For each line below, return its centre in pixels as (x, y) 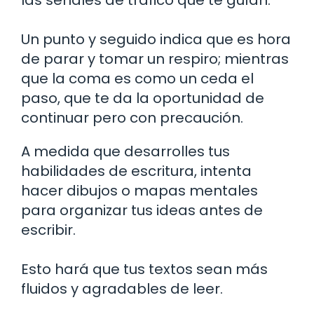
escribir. (48, 230)
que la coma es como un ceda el (137, 78)
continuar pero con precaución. (132, 117)
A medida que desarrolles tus (125, 151)
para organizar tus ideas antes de (142, 210)
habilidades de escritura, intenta (136, 171)
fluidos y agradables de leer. (122, 288)
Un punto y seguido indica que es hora (156, 39)
